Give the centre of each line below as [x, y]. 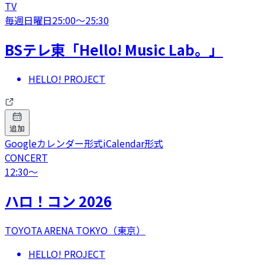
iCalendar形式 [133, 143]
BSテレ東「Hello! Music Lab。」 [114, 50]
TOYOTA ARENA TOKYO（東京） [75, 230]
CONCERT [26, 157]
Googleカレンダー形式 [54, 143]
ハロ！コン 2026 [58, 201]
